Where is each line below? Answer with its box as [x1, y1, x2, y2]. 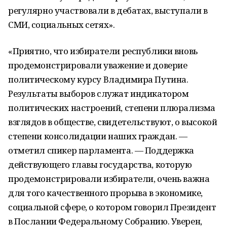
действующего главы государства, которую [8, 159, 192, 170]
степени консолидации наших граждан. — [8, 130, 187, 142]
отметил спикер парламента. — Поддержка [8, 144, 195, 156]
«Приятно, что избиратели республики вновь [8, 45, 198, 57]
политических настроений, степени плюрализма [8, 102, 215, 113]
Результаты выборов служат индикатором [8, 88, 189, 99]
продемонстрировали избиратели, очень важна [8, 173, 210, 184]
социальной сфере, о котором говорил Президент [8, 201, 216, 213]
